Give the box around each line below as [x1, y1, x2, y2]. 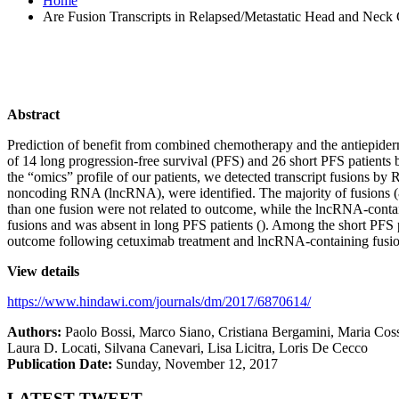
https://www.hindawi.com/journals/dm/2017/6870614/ [7, 293, 311, 309]
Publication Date [7, 355, 108, 371]
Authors [7, 323, 57, 339]
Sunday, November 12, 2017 [116, 355, 278, 371]
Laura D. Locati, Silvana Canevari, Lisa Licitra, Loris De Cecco [7, 339, 368, 355]
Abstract [7, 106, 60, 122]
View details [7, 263, 79, 279]
